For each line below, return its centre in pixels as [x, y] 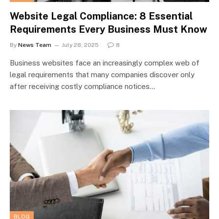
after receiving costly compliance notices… [82, 86]
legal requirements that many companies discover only [102, 74]
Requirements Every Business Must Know [109, 29]
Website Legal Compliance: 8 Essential [101, 16]
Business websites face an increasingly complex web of [105, 63]
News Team [35, 45]
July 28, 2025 [80, 45]
